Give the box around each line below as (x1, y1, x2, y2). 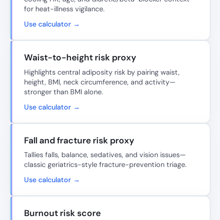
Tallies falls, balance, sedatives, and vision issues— (24, 150, 186, 160)
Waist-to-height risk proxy (24, 52, 136, 63)
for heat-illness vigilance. (24, 4, 105, 14)
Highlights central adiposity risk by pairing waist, (24, 67, 180, 77)
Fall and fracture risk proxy (24, 135, 134, 146)
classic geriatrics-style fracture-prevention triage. (24, 160, 187, 169)
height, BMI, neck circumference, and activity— (24, 77, 176, 86)
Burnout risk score (24, 208, 101, 219)
